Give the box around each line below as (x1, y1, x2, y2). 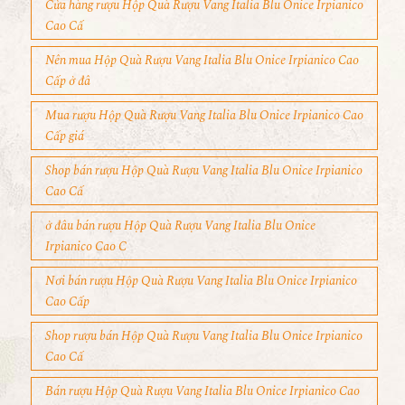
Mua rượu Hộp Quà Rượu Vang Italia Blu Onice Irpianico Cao (45, 106, 363, 126)
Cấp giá (45, 127, 84, 146)
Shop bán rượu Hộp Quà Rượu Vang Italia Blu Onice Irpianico (45, 161, 363, 181)
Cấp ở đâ (45, 71, 90, 91)
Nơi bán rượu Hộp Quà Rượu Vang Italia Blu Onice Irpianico (45, 271, 357, 291)
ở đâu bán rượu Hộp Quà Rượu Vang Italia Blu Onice (45, 216, 316, 236)
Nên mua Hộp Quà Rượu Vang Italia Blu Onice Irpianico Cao (45, 51, 359, 71)
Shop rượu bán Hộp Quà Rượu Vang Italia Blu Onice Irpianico (45, 326, 363, 346)
